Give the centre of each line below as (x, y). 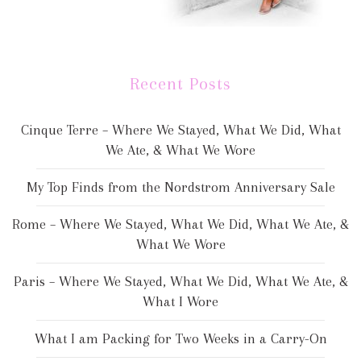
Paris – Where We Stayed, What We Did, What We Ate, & (180, 282)
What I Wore (180, 302)
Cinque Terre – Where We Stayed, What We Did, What (180, 130)
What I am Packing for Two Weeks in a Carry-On (180, 339)
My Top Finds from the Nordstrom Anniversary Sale (180, 187)
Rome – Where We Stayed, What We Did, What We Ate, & (180, 224)
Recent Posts (180, 84)
